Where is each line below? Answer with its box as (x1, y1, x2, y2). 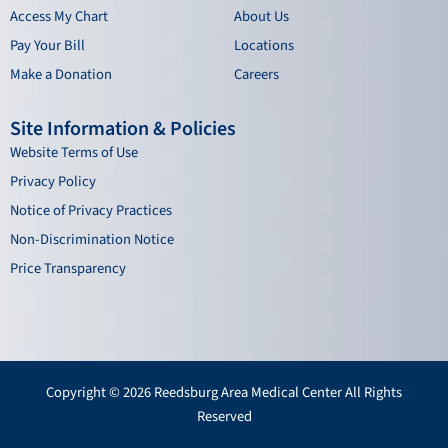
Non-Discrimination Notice (10, 229, 174, 251)
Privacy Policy (10, 171, 96, 193)
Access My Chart (10, 6, 108, 28)
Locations (234, 35, 294, 57)
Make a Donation (10, 64, 112, 86)
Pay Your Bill (10, 35, 85, 57)
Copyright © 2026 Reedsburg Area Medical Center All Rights (46, 382, 402, 404)
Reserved (196, 406, 252, 428)
